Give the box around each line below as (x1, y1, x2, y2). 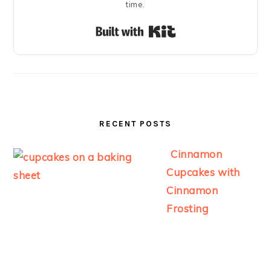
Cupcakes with (166, 166, 240, 178)
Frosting (166, 202, 209, 215)
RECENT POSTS (99, 119, 172, 128)
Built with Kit (175, 23, 241, 36)
